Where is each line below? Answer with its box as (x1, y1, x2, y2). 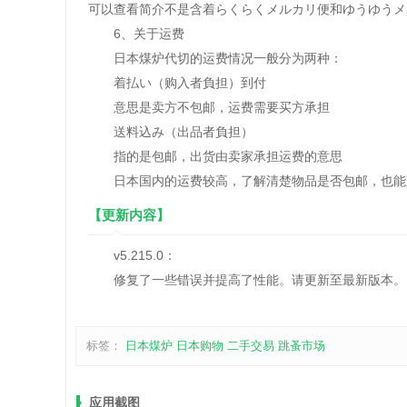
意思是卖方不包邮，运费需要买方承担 (88, 100, 330, 114)
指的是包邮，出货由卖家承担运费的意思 (88, 149, 342, 164)
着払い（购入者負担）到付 (88, 75, 266, 90)
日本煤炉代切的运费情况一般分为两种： (88, 51, 342, 65)
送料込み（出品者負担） (88, 124, 253, 139)
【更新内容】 (88, 207, 170, 223)
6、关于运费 (88, 26, 184, 41)
